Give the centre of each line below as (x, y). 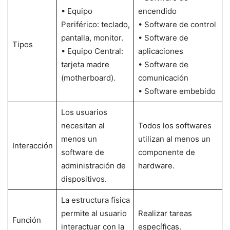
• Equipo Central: (92, 51)
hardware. (156, 165)
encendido (157, 11)
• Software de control (177, 24)
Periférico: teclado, (95, 24)
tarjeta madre (85, 64)
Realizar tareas (165, 213)
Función (26, 220)
